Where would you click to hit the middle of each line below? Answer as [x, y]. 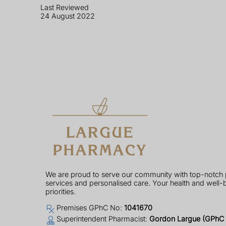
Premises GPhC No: [90, 207]
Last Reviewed [65, 7]
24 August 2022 [68, 16]
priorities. [61, 191]
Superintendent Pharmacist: [103, 218]
